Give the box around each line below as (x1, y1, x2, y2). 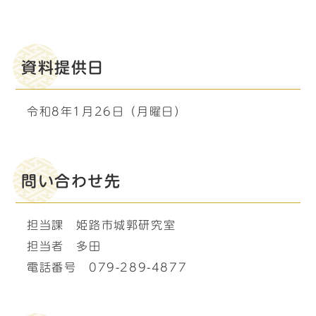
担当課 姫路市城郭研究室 (27, 219, 176, 231)
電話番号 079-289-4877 (27, 262, 188, 273)
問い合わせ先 (21, 174, 121, 189)
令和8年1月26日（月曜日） (27, 106, 187, 117)
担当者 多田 (27, 241, 102, 252)
